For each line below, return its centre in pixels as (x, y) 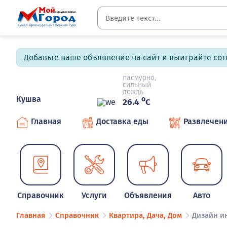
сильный (137, 85)
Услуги (94, 195)
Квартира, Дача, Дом (145, 215)
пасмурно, (139, 78)
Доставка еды (122, 121)
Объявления (148, 195)
